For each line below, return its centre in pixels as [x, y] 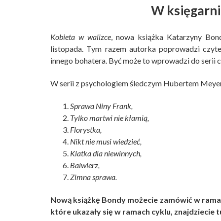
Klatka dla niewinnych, [106, 153]
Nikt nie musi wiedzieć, [106, 141]
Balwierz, [85, 165]
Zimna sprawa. [93, 177]
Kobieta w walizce [81, 37]
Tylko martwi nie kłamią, [110, 117]
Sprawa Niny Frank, [101, 106]
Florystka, [86, 129]
